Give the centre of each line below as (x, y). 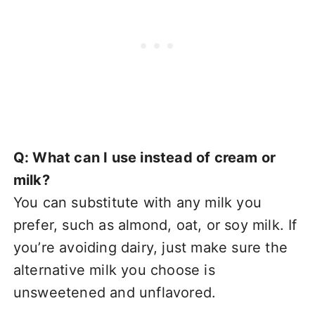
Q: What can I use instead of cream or (144, 158)
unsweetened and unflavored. (115, 293)
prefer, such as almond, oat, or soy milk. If (155, 225)
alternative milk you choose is (114, 270)
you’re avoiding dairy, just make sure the (150, 248)
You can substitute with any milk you (137, 203)
